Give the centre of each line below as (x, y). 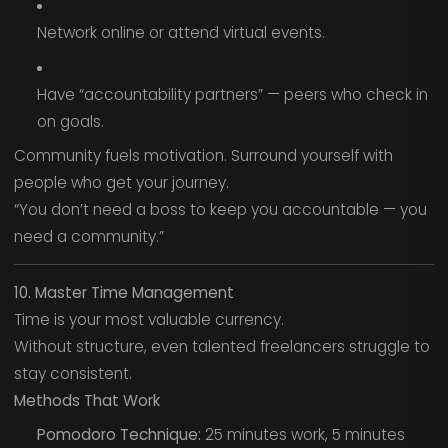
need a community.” (88, 237)
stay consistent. (72, 373)
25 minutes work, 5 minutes (302, 435)
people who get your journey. (121, 183)
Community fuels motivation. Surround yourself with (203, 156)
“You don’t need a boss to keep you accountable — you (220, 210)
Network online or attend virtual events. (180, 33)
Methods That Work (86, 400)
